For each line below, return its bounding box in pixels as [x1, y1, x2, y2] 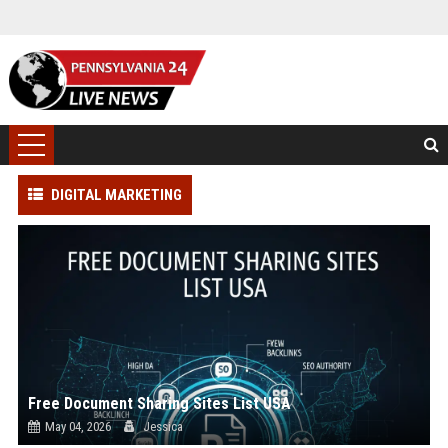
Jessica [139, 419, 183, 434]
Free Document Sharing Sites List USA [27, 394, 291, 413]
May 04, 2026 [44, 419, 111, 434]
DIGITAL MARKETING [50, 186, 182, 204]
